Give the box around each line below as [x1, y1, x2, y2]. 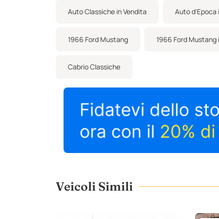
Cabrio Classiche [68, 62, 120, 72]
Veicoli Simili [56, 179, 133, 194]
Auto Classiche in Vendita [68, 7, 147, 17]
